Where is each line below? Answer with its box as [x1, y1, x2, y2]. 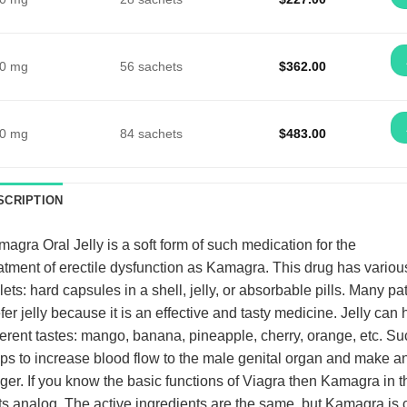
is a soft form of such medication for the [103, 236, 356, 253]
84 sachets [119, 125, 183, 141]
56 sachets [119, 58, 183, 74]
